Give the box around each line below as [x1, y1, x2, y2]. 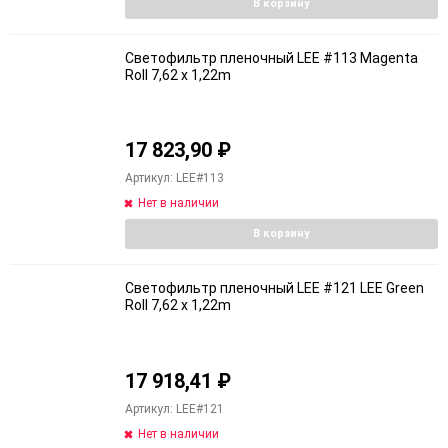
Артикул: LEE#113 [125, 171, 224, 185]
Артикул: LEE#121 [125, 401, 224, 416]
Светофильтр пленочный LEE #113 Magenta [125, 49, 418, 66]
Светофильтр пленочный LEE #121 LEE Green [125, 280, 424, 296]
